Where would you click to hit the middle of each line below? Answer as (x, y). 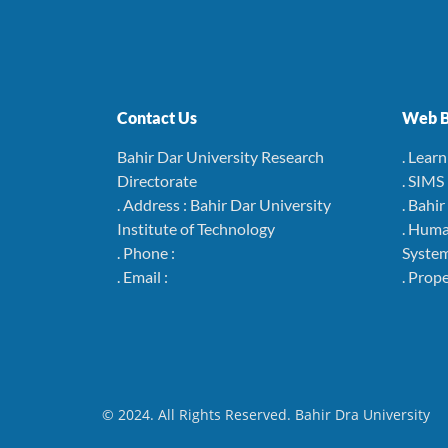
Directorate (157, 180)
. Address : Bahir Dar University (224, 204)
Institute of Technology (196, 228)
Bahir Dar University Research (220, 156)
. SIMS (423, 180)
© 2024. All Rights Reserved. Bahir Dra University (266, 414)
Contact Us (157, 117)
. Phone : (146, 252)
